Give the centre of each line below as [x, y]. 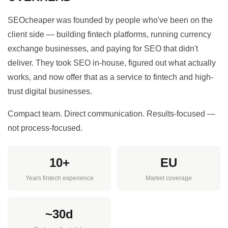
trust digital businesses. [50, 92]
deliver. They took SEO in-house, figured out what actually [112, 63]
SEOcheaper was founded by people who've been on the [110, 20]
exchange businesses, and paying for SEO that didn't [103, 49]
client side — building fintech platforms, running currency [109, 35]
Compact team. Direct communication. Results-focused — [111, 114]
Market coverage [169, 178]
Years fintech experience [59, 178]
